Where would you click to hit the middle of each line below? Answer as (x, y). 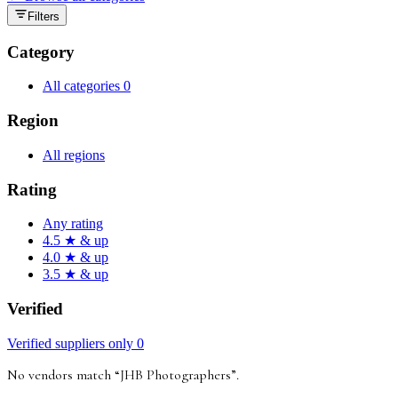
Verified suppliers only (72, 343)
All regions (74, 155)
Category (41, 52)
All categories (83, 86)
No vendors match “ (64, 374)
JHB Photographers (175, 374)
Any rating (73, 224)
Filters (44, 16)
